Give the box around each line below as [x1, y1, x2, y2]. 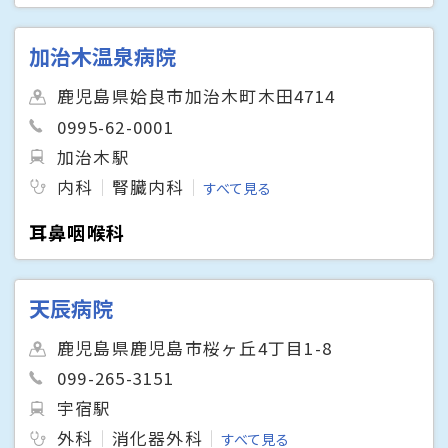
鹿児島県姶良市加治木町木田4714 [57, 84, 335, 109]
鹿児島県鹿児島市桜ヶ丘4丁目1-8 [57, 336, 332, 361]
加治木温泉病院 [29, 41, 177, 72]
